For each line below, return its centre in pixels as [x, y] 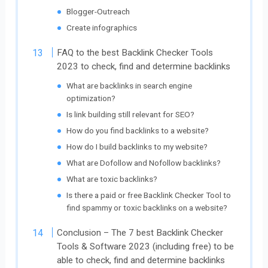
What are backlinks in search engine [130, 86]
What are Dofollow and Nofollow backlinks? [144, 163]
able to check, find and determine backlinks [141, 261]
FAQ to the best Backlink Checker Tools [135, 53]
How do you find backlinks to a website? [138, 131]
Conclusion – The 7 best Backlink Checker [140, 233]
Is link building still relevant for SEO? [131, 115]
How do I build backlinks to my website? [137, 147]
